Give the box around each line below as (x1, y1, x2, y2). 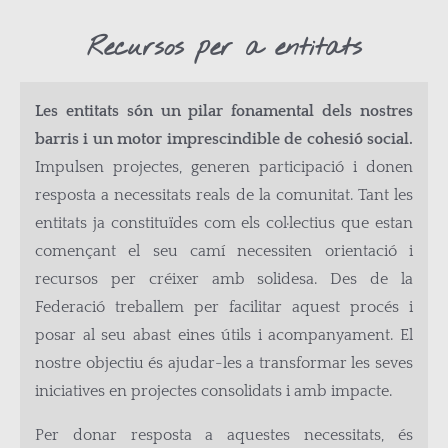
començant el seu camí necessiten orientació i (35, 242, 413, 260)
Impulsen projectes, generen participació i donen (35, 158, 413, 176)
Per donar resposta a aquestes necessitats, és (35, 426, 413, 444)
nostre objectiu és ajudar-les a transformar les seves (35, 354, 413, 372)
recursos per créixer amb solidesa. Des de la (35, 270, 413, 288)
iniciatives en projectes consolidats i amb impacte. (35, 382, 392, 400)
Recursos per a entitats (86, 32, 362, 65)
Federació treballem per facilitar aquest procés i (35, 298, 413, 316)
